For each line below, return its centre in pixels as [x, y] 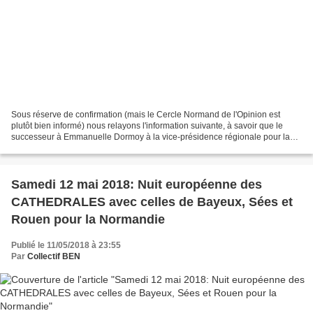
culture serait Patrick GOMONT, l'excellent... [93, 148]
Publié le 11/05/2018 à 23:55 [66, 246]
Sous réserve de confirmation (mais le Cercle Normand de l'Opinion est [146, 115]
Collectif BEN [54, 257]
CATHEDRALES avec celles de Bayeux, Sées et [152, 202]
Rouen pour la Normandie [88, 220]
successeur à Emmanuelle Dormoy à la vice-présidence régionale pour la [151, 137]
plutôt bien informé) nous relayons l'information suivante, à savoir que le [147, 126]
